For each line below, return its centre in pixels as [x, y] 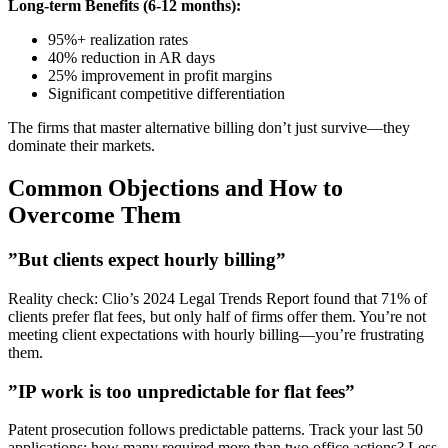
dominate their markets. [81, 146]
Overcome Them [94, 215]
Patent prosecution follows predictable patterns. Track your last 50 [215, 430]
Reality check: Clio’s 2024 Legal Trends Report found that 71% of [217, 298]
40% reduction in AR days [131, 58]
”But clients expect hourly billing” [147, 260]
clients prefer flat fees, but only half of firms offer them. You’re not [217, 316]
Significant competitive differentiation [166, 94]
